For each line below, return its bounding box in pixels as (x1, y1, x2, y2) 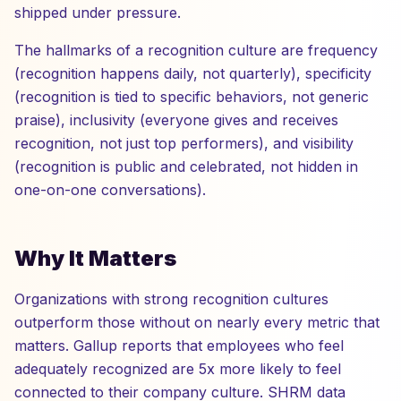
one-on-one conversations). (14, 181, 206, 199)
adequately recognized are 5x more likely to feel (14, 360, 341, 378)
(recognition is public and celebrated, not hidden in (14, 158, 358, 175)
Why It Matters (14, 245, 176, 271)
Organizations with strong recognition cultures (14, 290, 328, 308)
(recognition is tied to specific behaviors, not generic (14, 88, 369, 106)
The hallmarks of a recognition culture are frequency (14, 41, 378, 59)
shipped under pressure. (14, 4, 181, 21)
